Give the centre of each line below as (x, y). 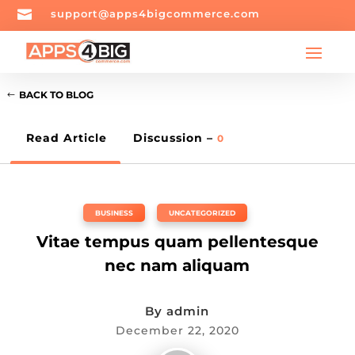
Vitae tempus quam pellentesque (177, 242)
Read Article (67, 138)
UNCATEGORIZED (202, 213)
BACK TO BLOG (56, 94)
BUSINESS (115, 213)
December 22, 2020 (177, 331)
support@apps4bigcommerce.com (156, 13)
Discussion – (175, 138)
